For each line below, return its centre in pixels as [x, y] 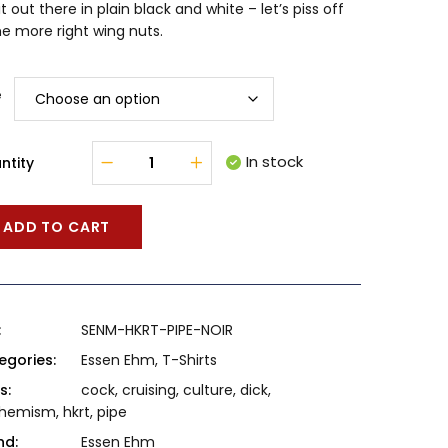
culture [207, 390]
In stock [274, 161]
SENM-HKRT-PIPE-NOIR [156, 330]
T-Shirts [189, 360]
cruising [148, 390]
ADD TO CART [56, 227]
